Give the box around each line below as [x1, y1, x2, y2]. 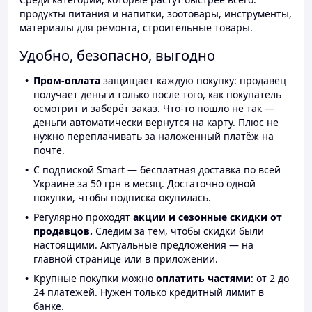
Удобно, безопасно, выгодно [19, 46, 215, 65]
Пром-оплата [33, 74, 100, 88]
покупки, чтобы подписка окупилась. [33, 191, 211, 205]
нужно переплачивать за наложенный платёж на [33, 130, 274, 143]
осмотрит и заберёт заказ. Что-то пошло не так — [33, 102, 274, 116]
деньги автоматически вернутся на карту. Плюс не [33, 116, 279, 130]
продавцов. [33, 224, 93, 238]
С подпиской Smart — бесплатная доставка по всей [33, 163, 281, 177]
